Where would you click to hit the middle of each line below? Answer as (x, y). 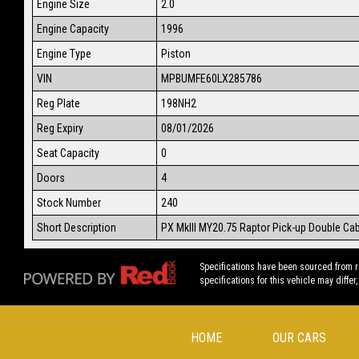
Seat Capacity (68, 153)
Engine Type (64, 53)
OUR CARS (299, 338)
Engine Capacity (73, 28)
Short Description (77, 227)
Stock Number (69, 202)
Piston (176, 53)
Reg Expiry (60, 128)
